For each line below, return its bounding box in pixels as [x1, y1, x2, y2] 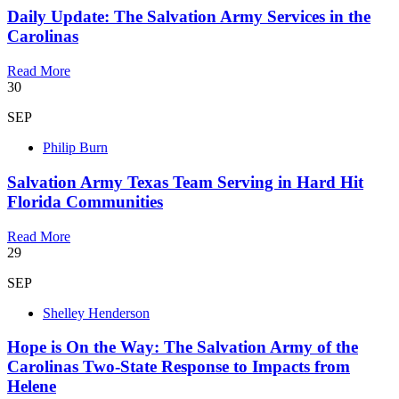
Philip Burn [43, 140, 108, 156]
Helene [7, 377, 56, 396]
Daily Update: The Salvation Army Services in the [7, 7, 370, 27]
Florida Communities [7, 191, 163, 211]
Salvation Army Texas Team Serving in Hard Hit [7, 172, 363, 191]
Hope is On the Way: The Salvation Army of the [7, 338, 358, 357]
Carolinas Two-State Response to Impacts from [7, 357, 350, 377]
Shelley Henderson [43, 305, 150, 321]
